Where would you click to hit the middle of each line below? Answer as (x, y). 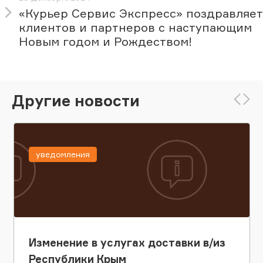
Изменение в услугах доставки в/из (127, 243)
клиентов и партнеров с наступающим (135, 28)
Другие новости (76, 100)
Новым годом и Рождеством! (105, 42)
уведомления (63, 154)
